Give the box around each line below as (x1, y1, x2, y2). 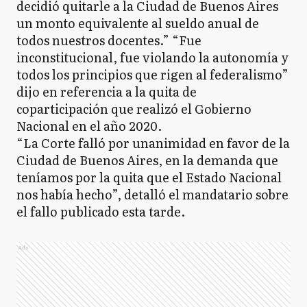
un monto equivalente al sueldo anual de (16, 14, 259, 33)
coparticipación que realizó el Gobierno (16, 99, 251, 119)
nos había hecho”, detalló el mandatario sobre (16, 185, 288, 204)
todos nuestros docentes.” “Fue (16, 31, 201, 50)
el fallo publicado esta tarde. (16, 202, 188, 221)
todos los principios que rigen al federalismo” (16, 65, 288, 84)
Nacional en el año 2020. (16, 116, 162, 136)
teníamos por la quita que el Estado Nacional (16, 168, 282, 187)
